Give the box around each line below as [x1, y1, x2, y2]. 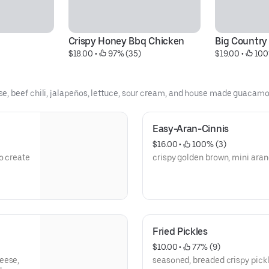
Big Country [215, 35, 267, 47]
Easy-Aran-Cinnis [153, 123, 229, 134]
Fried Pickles [153, 226, 208, 237]
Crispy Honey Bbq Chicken [68, 35, 184, 47]
